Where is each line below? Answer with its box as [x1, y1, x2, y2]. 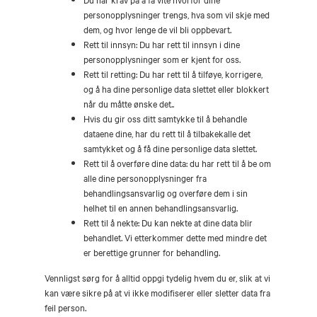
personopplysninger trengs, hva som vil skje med [83, 8, 270, 21]
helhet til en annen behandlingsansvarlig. [83, 201, 238, 214]
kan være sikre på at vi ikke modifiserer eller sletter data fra [45, 286, 270, 299]
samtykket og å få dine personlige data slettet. [83, 142, 257, 155]
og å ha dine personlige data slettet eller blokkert [83, 82, 269, 96]
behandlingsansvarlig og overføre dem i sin [83, 186, 248, 200]
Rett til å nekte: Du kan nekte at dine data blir [83, 216, 253, 229]
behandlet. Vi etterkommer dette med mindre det [83, 231, 267, 244]
